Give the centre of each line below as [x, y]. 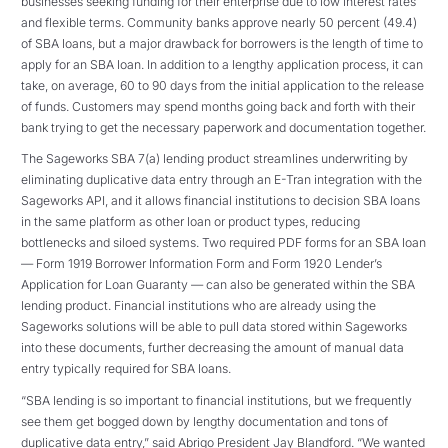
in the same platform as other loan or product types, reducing [190, 222]
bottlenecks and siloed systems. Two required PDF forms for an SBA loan [223, 243]
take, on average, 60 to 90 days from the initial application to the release [222, 85]
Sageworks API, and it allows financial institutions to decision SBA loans [220, 201]
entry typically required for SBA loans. [126, 369]
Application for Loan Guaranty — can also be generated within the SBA [218, 285]
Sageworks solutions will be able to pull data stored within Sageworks [214, 327]
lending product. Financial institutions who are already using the [198, 306]
